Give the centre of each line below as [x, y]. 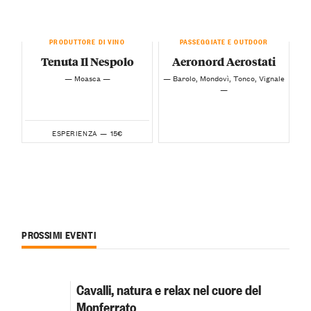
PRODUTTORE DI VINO [87, 41]
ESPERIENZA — [80, 133]
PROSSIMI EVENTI [59, 234]
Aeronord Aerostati [224, 62]
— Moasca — [87, 78]
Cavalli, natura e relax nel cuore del [168, 289]
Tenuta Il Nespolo [87, 62]
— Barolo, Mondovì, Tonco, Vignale [224, 78]
